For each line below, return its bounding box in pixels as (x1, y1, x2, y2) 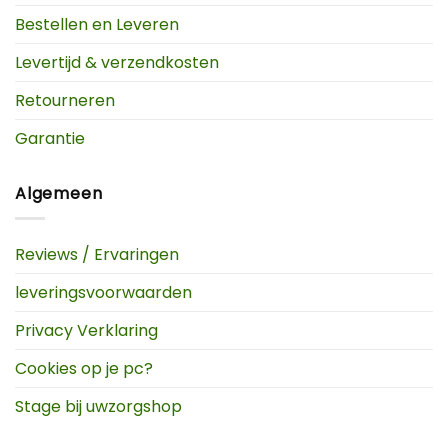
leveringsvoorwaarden (15, 280, 192, 304)
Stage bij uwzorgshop (15, 394, 182, 418)
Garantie (15, 127, 85, 151)
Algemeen (15, 182, 103, 206)
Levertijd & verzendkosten (15, 51, 219, 75)
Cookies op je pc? (15, 356, 153, 380)
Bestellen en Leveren (15, 13, 179, 37)
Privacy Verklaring (15, 318, 158, 342)
